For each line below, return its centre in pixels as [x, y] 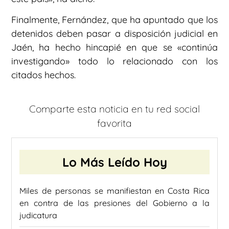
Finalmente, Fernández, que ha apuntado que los [114, 20]
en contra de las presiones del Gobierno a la [114, 203]
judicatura [38, 215]
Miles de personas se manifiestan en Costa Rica [114, 190]
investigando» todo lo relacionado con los [114, 61]
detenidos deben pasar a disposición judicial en [114, 34]
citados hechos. [43, 75]
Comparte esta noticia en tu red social [114, 109]
